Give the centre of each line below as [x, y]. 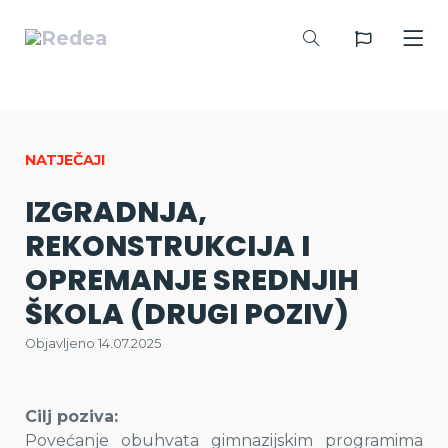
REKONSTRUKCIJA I [167, 246]
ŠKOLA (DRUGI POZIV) [187, 314]
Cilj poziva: [71, 416]
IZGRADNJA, [116, 212]
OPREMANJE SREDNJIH [192, 280]
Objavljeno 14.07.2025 [93, 343]
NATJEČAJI [65, 160]
